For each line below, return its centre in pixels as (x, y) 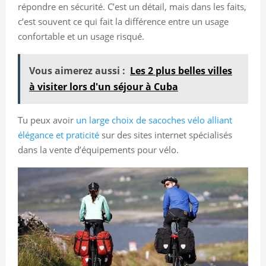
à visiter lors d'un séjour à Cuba (104, 86)
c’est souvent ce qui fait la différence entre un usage (123, 21)
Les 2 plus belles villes (181, 70)
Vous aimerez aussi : (77, 70)
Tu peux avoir (47, 120)
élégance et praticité (58, 134)
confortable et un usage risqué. (81, 36)
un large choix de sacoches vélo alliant (154, 120)
